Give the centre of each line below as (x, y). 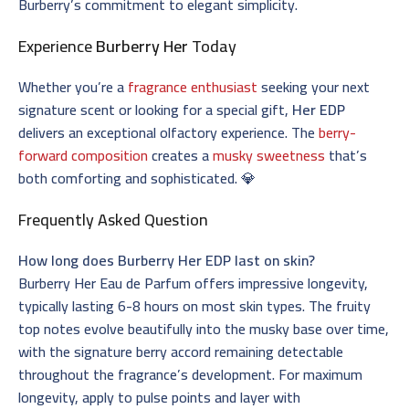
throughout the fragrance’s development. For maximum (190, 374)
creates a (180, 155)
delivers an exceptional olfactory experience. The (168, 132)
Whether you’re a (73, 86)
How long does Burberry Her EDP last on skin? (167, 260)
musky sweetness (269, 155)
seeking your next (314, 86)
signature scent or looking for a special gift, (155, 109)
